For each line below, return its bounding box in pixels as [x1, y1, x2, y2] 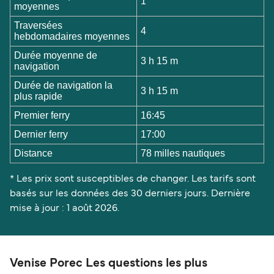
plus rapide [14, 91, 63, 102]
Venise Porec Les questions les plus [10, 258, 207, 270]
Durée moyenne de [14, 50, 98, 61]
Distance [14, 147, 53, 158]
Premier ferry [14, 109, 70, 120]
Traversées [14, 20, 63, 31]
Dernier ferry [14, 128, 68, 139]
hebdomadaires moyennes [14, 31, 130, 42]
